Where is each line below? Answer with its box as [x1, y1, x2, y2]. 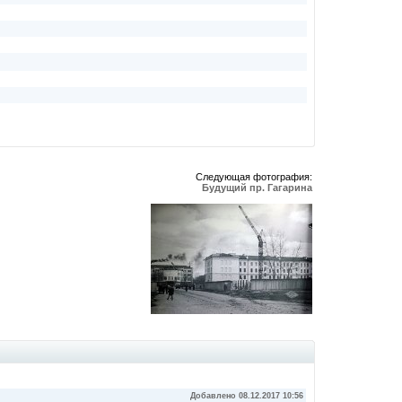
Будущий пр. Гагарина [202, 182, 312, 193]
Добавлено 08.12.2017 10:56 [190, 391, 303, 400]
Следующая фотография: [196, 171, 312, 182]
